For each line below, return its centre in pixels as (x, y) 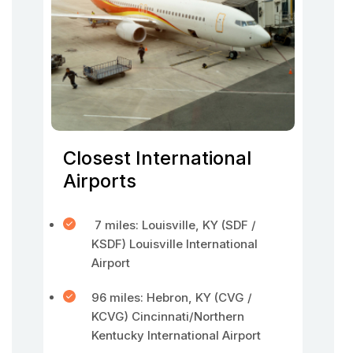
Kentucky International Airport (176, 335)
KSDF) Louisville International (175, 244)
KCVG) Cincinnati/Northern (168, 316)
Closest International (157, 158)
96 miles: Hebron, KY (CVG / (172, 297)
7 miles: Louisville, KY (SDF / (174, 225)
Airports (100, 181)
